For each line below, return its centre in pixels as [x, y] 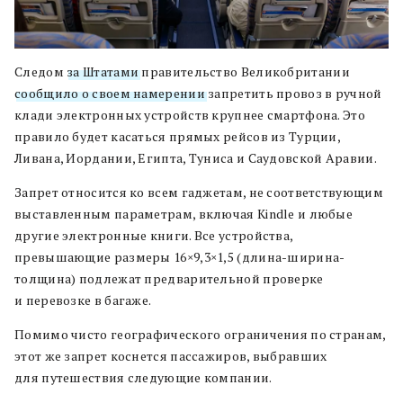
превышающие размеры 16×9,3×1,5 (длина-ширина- [180, 256]
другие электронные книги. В [109, 235]
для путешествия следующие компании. [143, 377]
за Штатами [103, 71]
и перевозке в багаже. [83, 300]
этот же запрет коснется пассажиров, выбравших [171, 355]
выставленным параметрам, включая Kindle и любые [184, 213]
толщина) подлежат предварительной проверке [169, 278]
